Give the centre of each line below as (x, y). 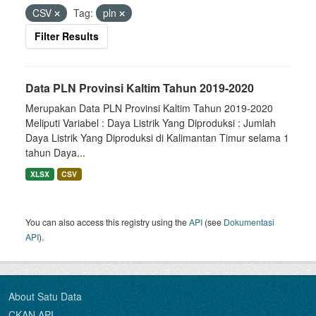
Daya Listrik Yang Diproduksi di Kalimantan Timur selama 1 (157, 138)
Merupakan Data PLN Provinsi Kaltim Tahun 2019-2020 (149, 108)
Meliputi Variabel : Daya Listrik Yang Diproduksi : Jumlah (151, 123)
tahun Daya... (55, 152)
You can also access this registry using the (107, 222)
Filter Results (67, 36)
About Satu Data (45, 296)
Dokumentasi (249, 222)
